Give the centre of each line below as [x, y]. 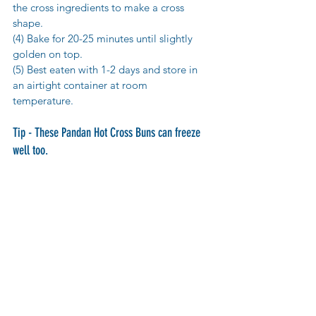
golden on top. [49, 54]
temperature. [44, 101]
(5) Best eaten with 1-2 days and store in [107, 70]
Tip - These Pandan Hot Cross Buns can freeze [108, 133]
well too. [30, 151]
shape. [29, 23]
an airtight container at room [81, 85]
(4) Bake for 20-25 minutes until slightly [104, 39]
